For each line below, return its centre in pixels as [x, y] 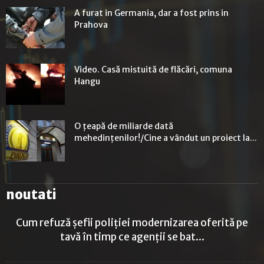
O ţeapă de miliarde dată [124, 126]
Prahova [91, 25]
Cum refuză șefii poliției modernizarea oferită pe [132, 223]
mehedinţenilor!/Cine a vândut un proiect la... [166, 138]
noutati [31, 195]
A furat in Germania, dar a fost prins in [151, 13]
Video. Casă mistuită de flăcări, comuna [153, 70]
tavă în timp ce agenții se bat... [132, 237]
